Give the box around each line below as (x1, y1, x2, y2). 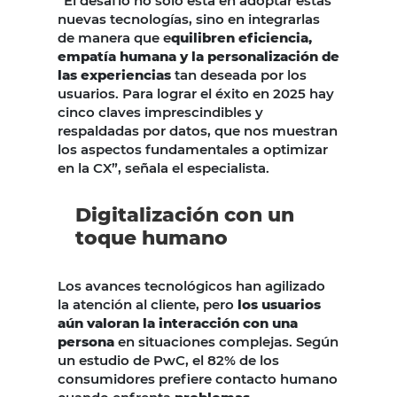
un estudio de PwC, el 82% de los (58, 352, 279, 370)
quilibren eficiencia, (171, 29, 312, 47)
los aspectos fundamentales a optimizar (58, 141, 328, 159)
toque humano (75, 226, 228, 251)
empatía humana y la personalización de (58, 48, 339, 66)
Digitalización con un (75, 203, 294, 228)
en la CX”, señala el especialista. (58, 160, 269, 177)
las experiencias (58, 66, 171, 84)
